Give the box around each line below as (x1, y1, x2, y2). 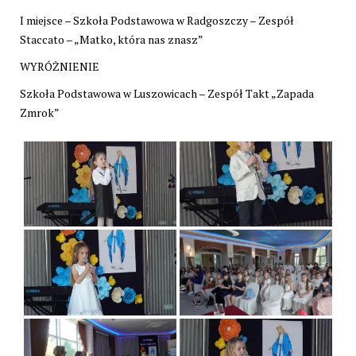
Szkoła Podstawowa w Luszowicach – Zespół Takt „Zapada (20, 85, 314, 101)
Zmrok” (20, 104, 60, 120)
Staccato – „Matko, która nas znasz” (20, 31, 203, 47)
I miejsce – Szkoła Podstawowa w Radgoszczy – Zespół (20, 12, 294, 28)
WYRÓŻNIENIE (20, 58, 99, 74)
